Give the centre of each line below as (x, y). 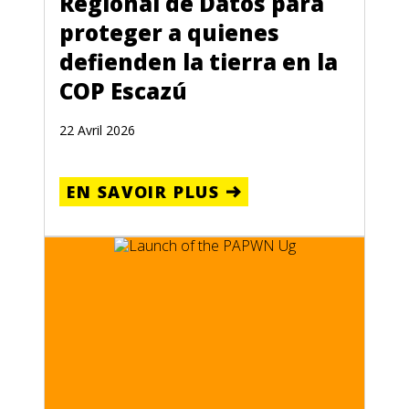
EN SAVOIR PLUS (143, 192)
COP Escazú (123, 91)
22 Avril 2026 (97, 130)
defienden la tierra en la (199, 62)
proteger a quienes (169, 32)
